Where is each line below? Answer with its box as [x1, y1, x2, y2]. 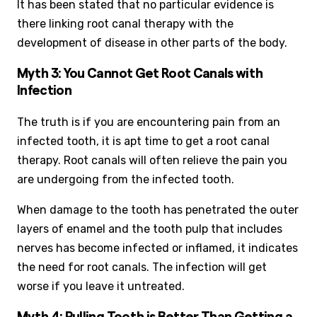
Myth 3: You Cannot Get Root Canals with [17, 67, 263, 81]
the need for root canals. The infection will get [17, 260, 267, 275]
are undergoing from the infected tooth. [17, 173, 234, 187]
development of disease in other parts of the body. [17, 35, 287, 50]
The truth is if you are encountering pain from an [17, 115, 280, 129]
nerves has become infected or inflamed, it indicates [17, 241, 298, 255]
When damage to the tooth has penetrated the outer [17, 203, 299, 217]
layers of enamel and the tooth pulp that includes [17, 222, 282, 236]
